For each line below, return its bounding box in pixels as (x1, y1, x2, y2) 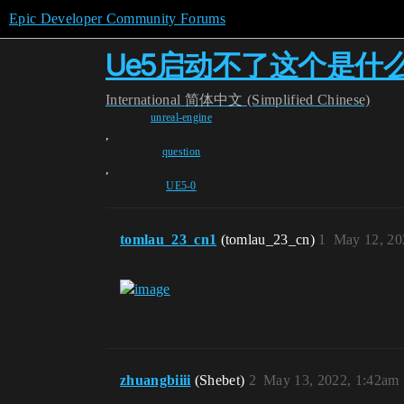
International (106, 92, 181, 107)
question (161, 145, 201, 158)
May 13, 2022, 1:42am (263, 372, 399, 389)
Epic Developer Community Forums (9, 11, 225, 26)
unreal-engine (150, 111, 213, 124)
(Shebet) (194, 372, 249, 389)
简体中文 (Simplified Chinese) (184, 92, 371, 107)
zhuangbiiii (120, 372, 191, 389)
